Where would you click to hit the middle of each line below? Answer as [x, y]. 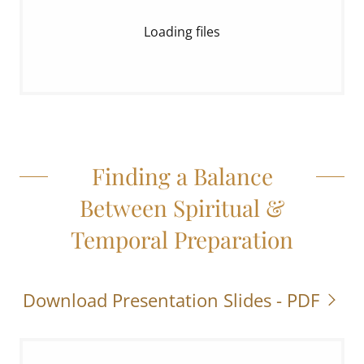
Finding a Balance [182, 176]
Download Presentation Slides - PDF [171, 300]
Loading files [182, 32]
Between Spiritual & [182, 208]
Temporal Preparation [182, 239]
